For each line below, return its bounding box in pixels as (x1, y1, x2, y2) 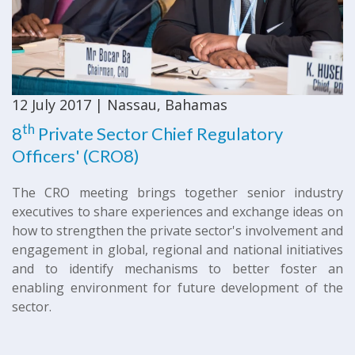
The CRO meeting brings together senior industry (12, 184, 343, 201)
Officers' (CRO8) (12, 145, 139, 166)
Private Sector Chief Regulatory (35, 123, 283, 144)
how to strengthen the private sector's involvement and (12, 222, 343, 239)
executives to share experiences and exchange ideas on (12, 203, 343, 220)
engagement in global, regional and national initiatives (12, 241, 343, 258)
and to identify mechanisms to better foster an (12, 260, 343, 277)
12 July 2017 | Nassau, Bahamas (12, 95, 227, 114)
